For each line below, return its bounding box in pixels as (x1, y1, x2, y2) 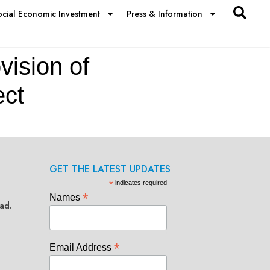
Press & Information (126, 8, 202, 20)
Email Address (49, 242, 114, 253)
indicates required (113, 178, 167, 186)
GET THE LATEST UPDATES (49, 162, 171, 176)
